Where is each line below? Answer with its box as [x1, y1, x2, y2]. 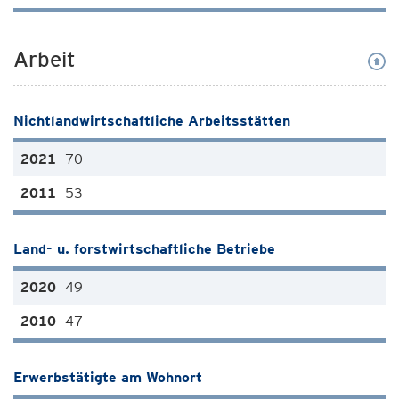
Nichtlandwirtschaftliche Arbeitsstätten [13, 112, 290, 129]
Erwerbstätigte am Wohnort [13, 369, 202, 386]
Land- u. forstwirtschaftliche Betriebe [13, 240, 275, 257]
